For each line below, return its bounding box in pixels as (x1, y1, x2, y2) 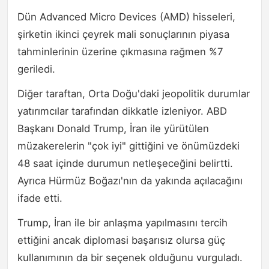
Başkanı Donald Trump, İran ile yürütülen (17, 122, 209, 134)
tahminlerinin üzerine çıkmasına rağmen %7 (17, 45, 223, 58)
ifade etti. (17, 192, 62, 204)
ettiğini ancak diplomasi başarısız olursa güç (17, 234, 225, 246)
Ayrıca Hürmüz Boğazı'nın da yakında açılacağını (17, 174, 243, 187)
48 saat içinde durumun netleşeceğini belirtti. (17, 157, 233, 169)
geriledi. (17, 62, 55, 75)
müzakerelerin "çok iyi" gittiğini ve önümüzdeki (17, 139, 240, 152)
